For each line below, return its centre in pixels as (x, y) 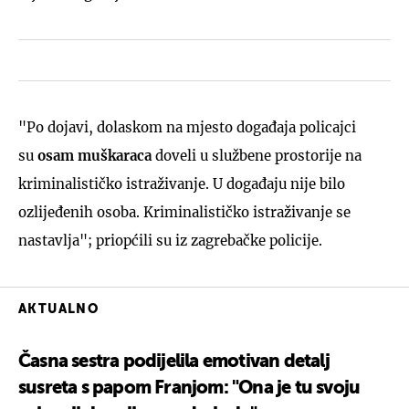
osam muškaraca (94, 155)
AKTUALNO (59, 309)
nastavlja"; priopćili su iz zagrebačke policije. (170, 240)
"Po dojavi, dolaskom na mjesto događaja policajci (187, 127)
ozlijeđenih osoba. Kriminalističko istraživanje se (184, 212)
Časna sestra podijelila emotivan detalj (174, 362)
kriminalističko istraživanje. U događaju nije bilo (182, 184)
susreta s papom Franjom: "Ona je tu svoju (189, 388)
